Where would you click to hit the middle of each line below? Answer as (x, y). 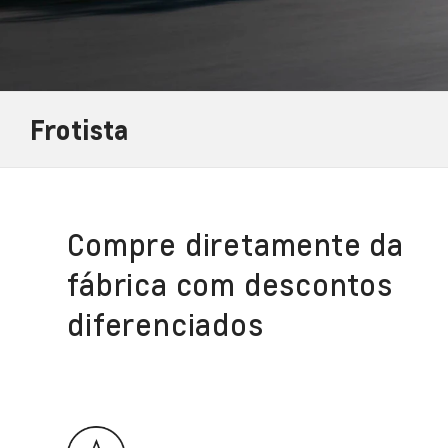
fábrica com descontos (230, 284)
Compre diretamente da (235, 244)
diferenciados (165, 324)
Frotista (79, 129)
